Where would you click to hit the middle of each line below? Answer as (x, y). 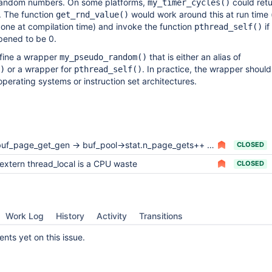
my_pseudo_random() (103, 57)
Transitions (161, 216)
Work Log (25, 216)
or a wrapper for (39, 69)
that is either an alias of (194, 57)
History (70, 216)
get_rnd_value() (92, 15)
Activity (112, 216)
